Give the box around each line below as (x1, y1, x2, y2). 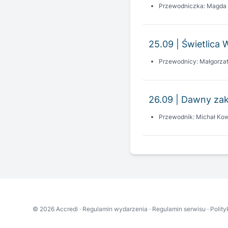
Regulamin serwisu (152, 205, 206, 213)
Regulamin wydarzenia (82, 205, 148, 213)
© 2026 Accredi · (33, 205, 82, 213)
